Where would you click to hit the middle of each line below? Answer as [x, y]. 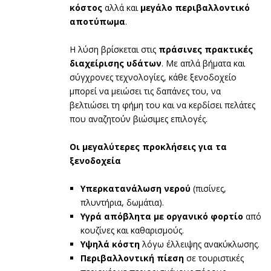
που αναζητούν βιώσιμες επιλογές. [139, 119]
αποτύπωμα [97, 21]
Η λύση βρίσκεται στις [114, 49]
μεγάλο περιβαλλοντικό [195, 7]
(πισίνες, [208, 188]
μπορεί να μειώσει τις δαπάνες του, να [145, 91]
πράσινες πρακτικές [206, 49]
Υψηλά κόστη [110, 244]
